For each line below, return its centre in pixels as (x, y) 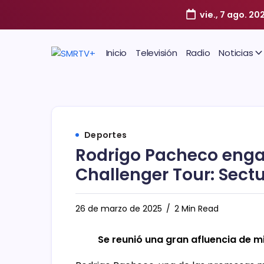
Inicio (116, 53)
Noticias (236, 53)
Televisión (156, 53)
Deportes (105, 135)
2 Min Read (195, 209)
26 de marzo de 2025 (119, 209)
